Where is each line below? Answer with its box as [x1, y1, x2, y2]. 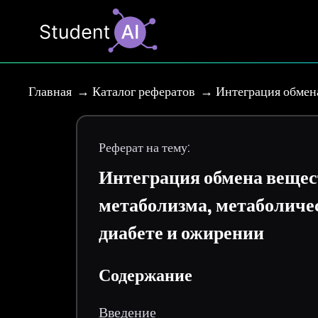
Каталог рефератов [92, 82, 195, 100]
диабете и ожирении [99, 220, 265, 246]
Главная [28, 82, 72, 100]
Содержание [99, 263, 193, 287]
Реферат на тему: [99, 138, 190, 156]
